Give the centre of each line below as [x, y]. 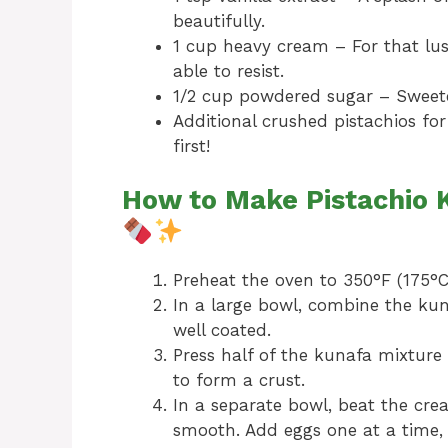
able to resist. [228, 70]
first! [191, 145]
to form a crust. [239, 380]
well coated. [222, 330]
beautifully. [219, 20]
